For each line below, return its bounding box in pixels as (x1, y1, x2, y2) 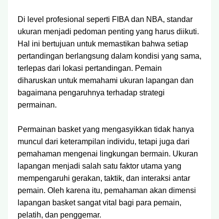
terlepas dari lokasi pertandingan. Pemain (18, 64, 162, 72)
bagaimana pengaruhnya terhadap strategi (18, 88, 165, 97)
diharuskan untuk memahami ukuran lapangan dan (18, 76, 194, 85)
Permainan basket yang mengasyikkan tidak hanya (18, 125, 194, 133)
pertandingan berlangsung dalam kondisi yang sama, (18, 52, 201, 60)
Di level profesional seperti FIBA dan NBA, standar (18, 15, 193, 23)
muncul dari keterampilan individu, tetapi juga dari (18, 137, 190, 146)
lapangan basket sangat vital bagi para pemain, (18, 198, 181, 207)
